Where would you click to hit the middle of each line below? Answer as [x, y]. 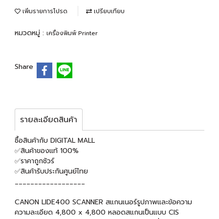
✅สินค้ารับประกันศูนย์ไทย [51, 171]
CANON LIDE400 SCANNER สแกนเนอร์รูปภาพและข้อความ [103, 202]
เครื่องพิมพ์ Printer [72, 33]
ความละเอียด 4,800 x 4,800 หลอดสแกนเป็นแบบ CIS [97, 212]
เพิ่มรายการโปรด [44, 11]
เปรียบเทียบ [108, 11]
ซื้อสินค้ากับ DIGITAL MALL [55, 140]
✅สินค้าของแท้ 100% [47, 151]
